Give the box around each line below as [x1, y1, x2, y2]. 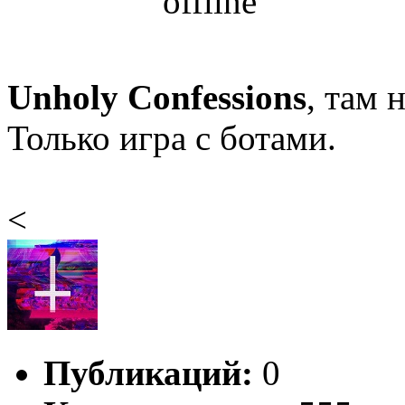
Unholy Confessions [7, 78, 306, 118]
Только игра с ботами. [7, 118, 336, 158]
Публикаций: [43, 353, 253, 393]
